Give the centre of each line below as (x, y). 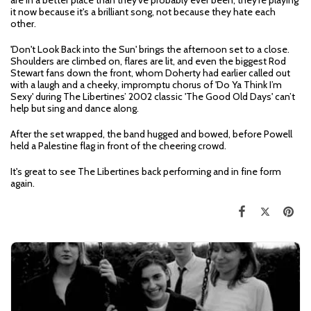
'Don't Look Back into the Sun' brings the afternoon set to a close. (150, 50)
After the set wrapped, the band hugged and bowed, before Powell (151, 134)
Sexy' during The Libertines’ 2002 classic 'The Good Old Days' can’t (153, 97)
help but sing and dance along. (75, 109)
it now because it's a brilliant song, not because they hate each (143, 12)
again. (23, 184)
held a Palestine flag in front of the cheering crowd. (118, 146)
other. (24, 24)
